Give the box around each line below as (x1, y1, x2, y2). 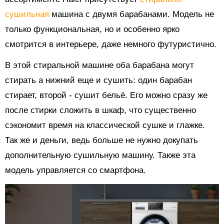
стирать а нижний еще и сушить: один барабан (5, 75, 192, 85)
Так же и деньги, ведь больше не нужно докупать (5, 135, 198, 145)
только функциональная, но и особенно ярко (5, 24, 179, 34)
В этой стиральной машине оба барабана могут (5, 60, 194, 70)
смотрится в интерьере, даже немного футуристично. (5, 39, 216, 49)
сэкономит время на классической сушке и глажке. (5, 120, 205, 130)
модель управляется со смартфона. (5, 165, 146, 175)
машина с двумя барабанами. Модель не (51, 9, 214, 19)
